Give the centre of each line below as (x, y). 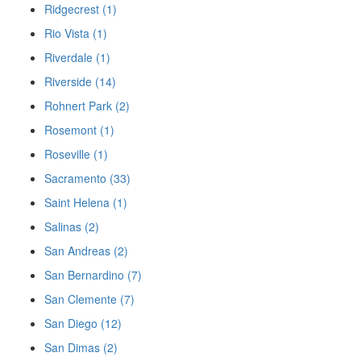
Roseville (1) (76, 154)
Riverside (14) (80, 81)
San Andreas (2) (86, 251)
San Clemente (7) (89, 299)
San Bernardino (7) (93, 275)
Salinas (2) (72, 226)
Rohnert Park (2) (87, 106)
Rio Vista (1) (76, 33)
